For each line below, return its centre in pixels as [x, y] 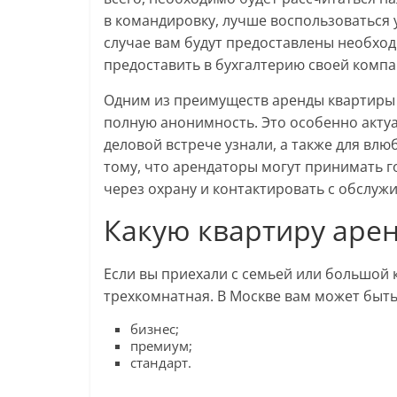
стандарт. [161, 363]
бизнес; [155, 329]
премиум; [161, 346]
